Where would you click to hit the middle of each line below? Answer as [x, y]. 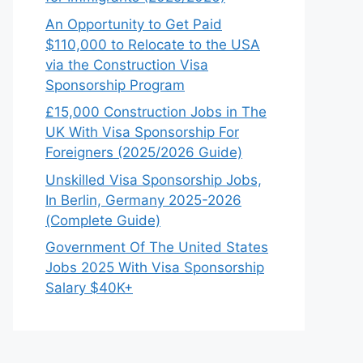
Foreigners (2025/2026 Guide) [144, 153]
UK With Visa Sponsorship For [142, 132]
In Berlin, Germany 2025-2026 [143, 200]
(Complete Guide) [103, 220]
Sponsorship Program [115, 85]
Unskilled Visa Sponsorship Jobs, [154, 179]
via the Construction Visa [127, 64]
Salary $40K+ [89, 288]
